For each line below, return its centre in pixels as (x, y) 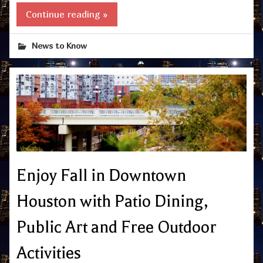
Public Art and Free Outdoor (117, 227)
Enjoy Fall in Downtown (101, 175)
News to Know (60, 45)
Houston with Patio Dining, (112, 201)
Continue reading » (67, 14)
